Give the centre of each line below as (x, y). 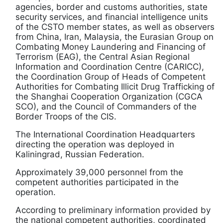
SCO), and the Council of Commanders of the (106, 107)
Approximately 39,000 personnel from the (99, 172)
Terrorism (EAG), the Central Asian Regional (103, 57)
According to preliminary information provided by (113, 210)
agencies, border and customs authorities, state (111, 7)
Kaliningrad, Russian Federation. (80, 155)
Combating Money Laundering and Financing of (111, 47)
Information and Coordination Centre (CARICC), (110, 67)
